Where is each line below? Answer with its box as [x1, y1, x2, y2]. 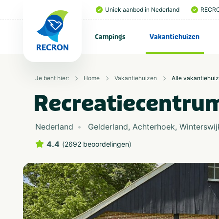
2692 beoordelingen [65, 140, 129, 148]
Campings [95, 32, 126, 41]
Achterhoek [132, 122, 175, 131]
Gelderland [88, 122, 128, 131]
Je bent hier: [35, 74, 69, 82]
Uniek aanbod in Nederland [105, 6, 179, 13]
